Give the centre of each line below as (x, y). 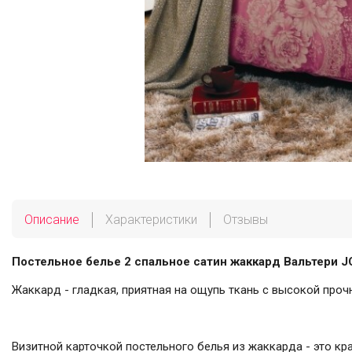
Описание (52, 219)
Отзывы (246, 219)
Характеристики (151, 219)
